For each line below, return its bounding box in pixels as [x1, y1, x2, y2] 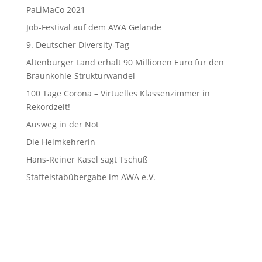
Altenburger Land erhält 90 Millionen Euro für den [26, 57, 224, 68]
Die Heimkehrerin [26, 136, 95, 147]
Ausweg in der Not [26, 119, 99, 130]
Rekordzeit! [26, 101, 70, 112]
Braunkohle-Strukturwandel [26, 70, 135, 81]
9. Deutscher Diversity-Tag [26, 39, 129, 50]
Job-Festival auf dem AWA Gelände [26, 22, 161, 33]
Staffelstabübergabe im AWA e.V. [26, 171, 156, 182]
